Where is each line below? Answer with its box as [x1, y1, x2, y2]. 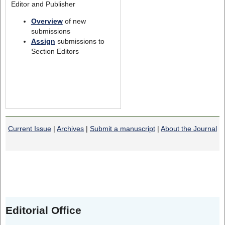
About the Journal [161, 125, 217, 133]
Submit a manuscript [90, 125, 155, 133]
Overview [31, 17, 63, 25]
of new [62, 17, 86, 25]
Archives [57, 125, 84, 133]
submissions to [55, 37, 104, 45]
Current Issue [8, 125, 51, 133]
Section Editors [31, 47, 79, 55]
